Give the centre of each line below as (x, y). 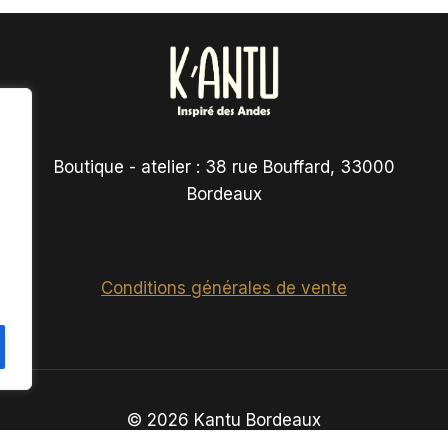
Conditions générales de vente (224, 288)
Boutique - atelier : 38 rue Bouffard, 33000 (224, 167)
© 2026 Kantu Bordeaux (224, 420)
